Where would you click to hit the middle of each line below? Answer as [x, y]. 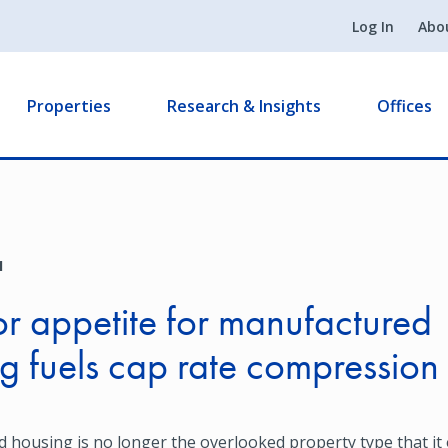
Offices [404, 106]
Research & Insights [244, 106]
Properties [69, 106]
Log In [373, 26]
